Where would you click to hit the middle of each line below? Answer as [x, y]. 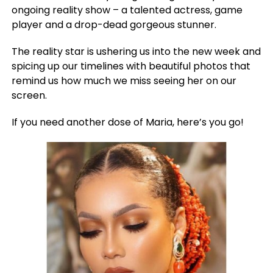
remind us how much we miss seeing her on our [124, 81]
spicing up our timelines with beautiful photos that [131, 66]
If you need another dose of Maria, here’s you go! [127, 122]
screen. [29, 96]
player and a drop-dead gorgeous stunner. [114, 25]
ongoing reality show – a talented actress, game [127, 10]
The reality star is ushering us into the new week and [136, 52]
